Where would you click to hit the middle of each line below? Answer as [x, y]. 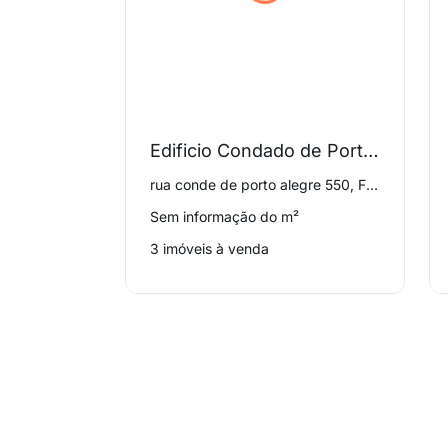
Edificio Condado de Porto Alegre [371, 150]
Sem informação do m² [225, 216]
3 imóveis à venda [210, 248]
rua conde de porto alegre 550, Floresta [372, 184]
